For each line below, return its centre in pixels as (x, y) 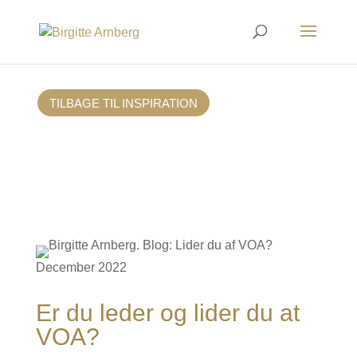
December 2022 (81, 267)
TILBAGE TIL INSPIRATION (123, 103)
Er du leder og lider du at (167, 313)
